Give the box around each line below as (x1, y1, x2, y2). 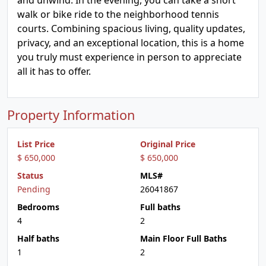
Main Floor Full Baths (140, 233, 227, 244)
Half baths (17, 233, 59, 244)
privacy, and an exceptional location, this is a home (17, 36, 244, 49)
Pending (17, 183, 50, 195)
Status (17, 170, 43, 181)
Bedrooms (17, 201, 59, 213)
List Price (17, 138, 55, 150)
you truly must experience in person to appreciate (17, 50, 242, 64)
